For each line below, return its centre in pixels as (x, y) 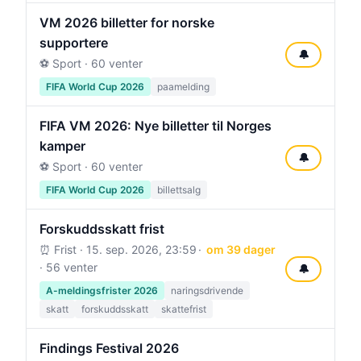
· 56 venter (68, 267)
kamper (62, 146)
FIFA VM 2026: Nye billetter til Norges (156, 126)
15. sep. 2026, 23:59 (141, 249)
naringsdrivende (207, 290)
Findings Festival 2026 (109, 348)
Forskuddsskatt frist (102, 229)
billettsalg (179, 190)
